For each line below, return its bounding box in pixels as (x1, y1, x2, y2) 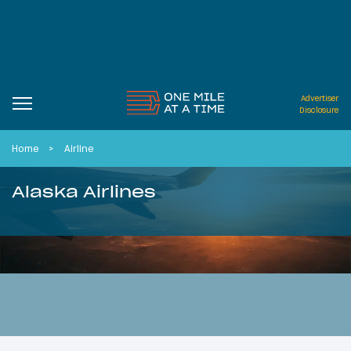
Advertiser (301, 93, 338, 103)
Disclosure (299, 105, 338, 115)
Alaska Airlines (12, 181, 156, 203)
